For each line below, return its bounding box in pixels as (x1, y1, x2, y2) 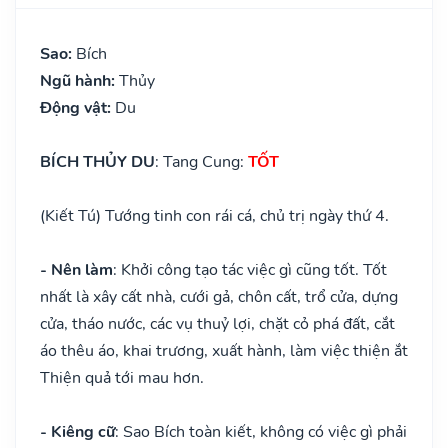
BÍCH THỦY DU (40, 150, 155, 173)
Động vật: (40, 96, 115, 119)
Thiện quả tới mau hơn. (40, 366, 204, 389)
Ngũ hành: (40, 69, 119, 92)
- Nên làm (40, 258, 113, 281)
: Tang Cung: (155, 150, 248, 173)
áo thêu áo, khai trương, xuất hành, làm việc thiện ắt (40, 339, 408, 362)
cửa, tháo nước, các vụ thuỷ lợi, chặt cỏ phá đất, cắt (40, 312, 395, 335)
